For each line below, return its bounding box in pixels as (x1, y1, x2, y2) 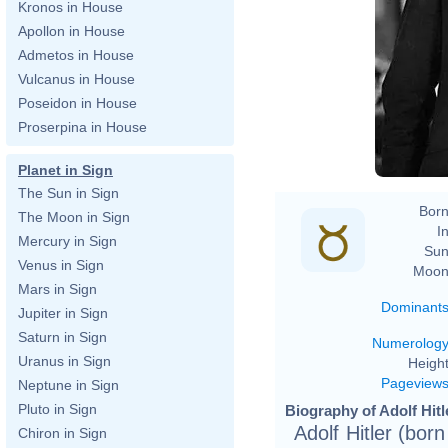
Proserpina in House (18, 119, 147, 135)
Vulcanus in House (18, 71, 135, 87)
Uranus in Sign (18, 353, 111, 369)
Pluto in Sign (18, 401, 97, 417)
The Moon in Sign (18, 209, 130, 225)
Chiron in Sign (18, 425, 107, 441)
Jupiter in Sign (18, 305, 108, 321)
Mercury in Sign (18, 233, 117, 249)
